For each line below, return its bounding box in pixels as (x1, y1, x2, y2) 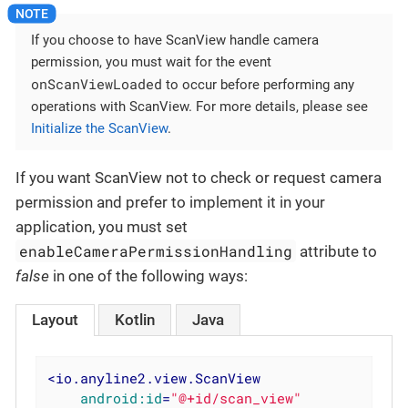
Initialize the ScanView (31, 119, 168, 137)
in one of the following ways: (49, 266, 248, 285)
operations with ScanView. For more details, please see (31, 97, 368, 115)
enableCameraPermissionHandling (19, 240, 293, 260)
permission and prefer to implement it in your (15, 192, 325, 211)
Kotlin (115, 311, 156, 330)
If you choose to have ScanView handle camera (31, 31, 319, 48)
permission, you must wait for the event (31, 53, 271, 70)
